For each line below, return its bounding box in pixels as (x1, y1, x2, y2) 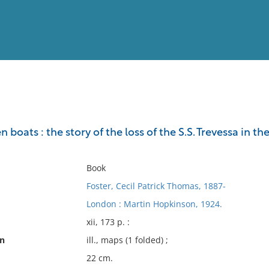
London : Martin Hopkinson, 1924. (86, 198, 222, 210)
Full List (230, 113, 260, 122)
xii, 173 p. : (86, 216, 130, 228)
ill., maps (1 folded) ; (86, 234, 168, 246)
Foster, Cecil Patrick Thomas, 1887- (86, 180, 226, 192)
